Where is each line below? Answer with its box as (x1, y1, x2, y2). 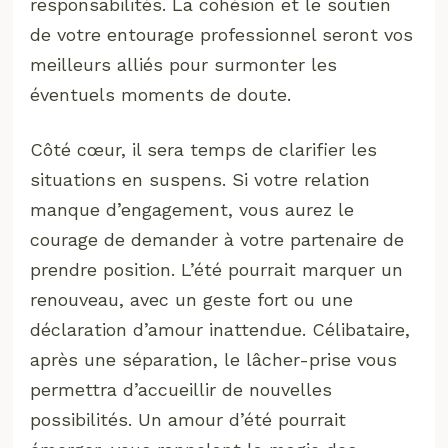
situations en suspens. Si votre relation (30, 168, 371, 190)
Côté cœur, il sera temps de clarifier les (30, 138, 378, 160)
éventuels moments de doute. (30, 83, 292, 105)
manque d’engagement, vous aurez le (30, 198, 355, 220)
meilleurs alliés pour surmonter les (30, 53, 338, 75)
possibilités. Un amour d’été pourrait (30, 408, 347, 430)
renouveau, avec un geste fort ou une (30, 288, 354, 310)
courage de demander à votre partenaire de (30, 228, 405, 250)
